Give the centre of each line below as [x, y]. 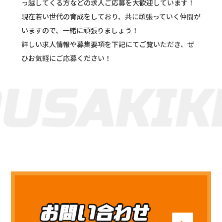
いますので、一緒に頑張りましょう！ [80, 30]
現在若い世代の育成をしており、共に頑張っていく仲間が [111, 17]
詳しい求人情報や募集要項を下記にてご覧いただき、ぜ [108, 44]
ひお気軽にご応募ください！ [66, 58]
